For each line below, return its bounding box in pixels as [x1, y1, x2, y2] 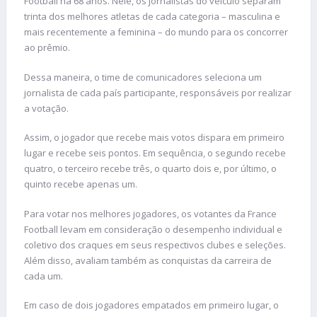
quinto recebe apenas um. [24, 178, 137, 191]
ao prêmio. [24, 41, 70, 54]
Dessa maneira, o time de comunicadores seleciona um [24, 70, 262, 83]
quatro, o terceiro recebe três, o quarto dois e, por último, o [24, 162, 277, 175]
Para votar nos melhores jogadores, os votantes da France [24, 207, 277, 220]
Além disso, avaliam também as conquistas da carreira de [24, 253, 272, 267]
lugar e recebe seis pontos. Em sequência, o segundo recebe [24, 146, 286, 160]
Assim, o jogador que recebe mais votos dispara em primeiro [24, 131, 284, 144]
